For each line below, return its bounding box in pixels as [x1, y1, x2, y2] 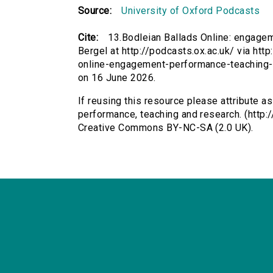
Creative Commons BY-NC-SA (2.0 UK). [78, 122, 253, 134]
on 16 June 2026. [78, 72, 156, 84]
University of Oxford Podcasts [121, 5, 260, 17]
